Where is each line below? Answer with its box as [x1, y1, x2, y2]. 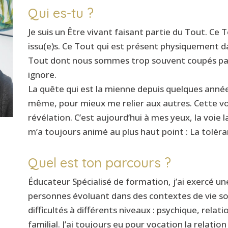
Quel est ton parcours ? [27, 154, 171, 171]
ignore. [27, 68, 56, 80]
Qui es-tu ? [27, 4, 94, 21]
